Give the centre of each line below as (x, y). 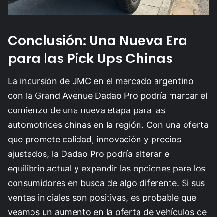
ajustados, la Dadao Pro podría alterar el (89, 154)
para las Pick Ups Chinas (90, 59)
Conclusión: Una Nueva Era (98, 41)
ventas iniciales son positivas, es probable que (102, 197)
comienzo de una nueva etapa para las (86, 110)
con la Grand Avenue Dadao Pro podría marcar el (108, 95)
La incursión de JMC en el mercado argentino (101, 81)
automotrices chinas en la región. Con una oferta (108, 124)
